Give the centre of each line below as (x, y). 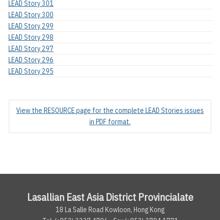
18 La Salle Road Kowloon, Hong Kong (110, 209)
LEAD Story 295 (31, 71)
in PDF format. (110, 122)
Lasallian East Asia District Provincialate (110, 197)
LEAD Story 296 (31, 60)
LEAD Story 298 (31, 37)
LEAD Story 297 (31, 48)
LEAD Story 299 (31, 26)
